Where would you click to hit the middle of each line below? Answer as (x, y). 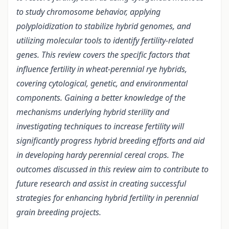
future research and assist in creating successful (101, 184)
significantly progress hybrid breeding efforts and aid (110, 141)
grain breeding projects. (59, 212)
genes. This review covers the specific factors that (103, 55)
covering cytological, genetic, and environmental (102, 84)
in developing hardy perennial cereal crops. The (100, 155)
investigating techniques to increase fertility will (100, 127)
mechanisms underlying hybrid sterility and (93, 112)
